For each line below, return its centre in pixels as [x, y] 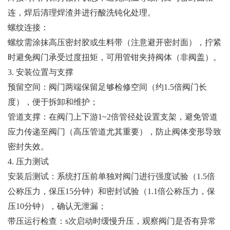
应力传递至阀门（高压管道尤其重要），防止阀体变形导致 [114, 131]
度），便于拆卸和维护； [53, 102]
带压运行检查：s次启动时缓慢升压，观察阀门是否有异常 [112, 221]
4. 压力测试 [28, 161]
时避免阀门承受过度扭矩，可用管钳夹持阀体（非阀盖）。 [114, 57]
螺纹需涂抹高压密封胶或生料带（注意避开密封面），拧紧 [114, 42]
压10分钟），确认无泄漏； [57, 206]
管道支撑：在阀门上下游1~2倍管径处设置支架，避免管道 [113, 117]
